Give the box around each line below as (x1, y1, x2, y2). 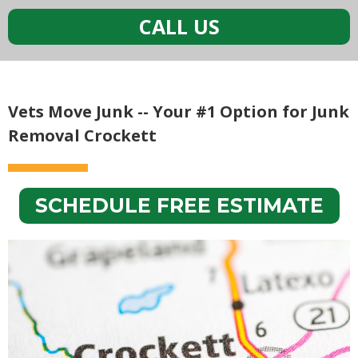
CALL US (138, 13, 220, 41)
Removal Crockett (8, 124, 157, 146)
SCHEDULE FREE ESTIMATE (34, 193, 324, 217)
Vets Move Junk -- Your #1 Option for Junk (8, 100, 349, 122)
